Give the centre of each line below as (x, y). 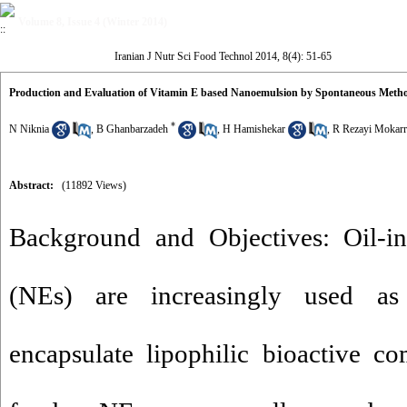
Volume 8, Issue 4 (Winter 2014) (93, 22)
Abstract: (31, 185)
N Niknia (29, 129)
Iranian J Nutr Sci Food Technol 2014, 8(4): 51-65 (223, 56)
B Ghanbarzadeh (132, 129)
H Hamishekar (254, 129)
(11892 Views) (94, 185)
